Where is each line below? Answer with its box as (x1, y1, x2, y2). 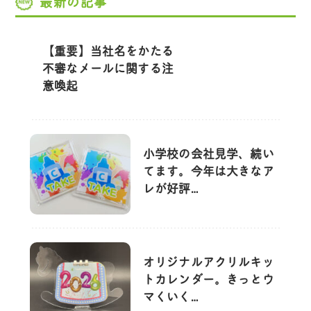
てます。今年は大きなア (142, 164, 274, 178)
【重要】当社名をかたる (42, 44, 174, 58)
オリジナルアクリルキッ (142, 255, 274, 269)
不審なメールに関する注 (42, 61, 174, 76)
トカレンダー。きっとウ (142, 272, 274, 287)
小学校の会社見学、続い (142, 146, 274, 161)
